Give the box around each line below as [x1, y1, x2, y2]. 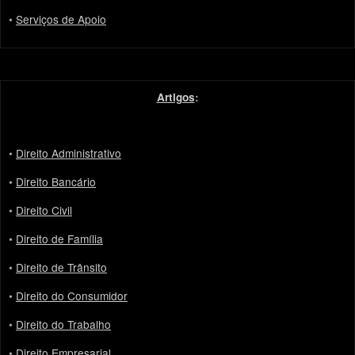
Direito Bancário [16, 174, 96, 190]
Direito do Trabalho [16, 316, 111, 333]
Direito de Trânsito [16, 259, 107, 276]
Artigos [156, 90, 195, 105]
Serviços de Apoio [16, 11, 106, 28]
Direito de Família [16, 231, 103, 247]
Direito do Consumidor [16, 288, 128, 304]
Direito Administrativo [16, 145, 121, 162]
